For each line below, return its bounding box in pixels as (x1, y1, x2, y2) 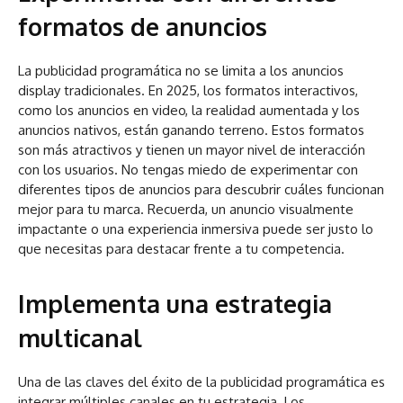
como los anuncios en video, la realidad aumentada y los (18, 102, 360, 120)
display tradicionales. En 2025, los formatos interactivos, (18, 82, 358, 100)
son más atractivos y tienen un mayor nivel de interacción (18, 141, 365, 159)
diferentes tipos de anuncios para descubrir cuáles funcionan (18, 181, 384, 199)
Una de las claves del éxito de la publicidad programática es (18, 373, 385, 391)
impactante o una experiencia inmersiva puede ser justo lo (18, 220, 373, 238)
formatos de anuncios (18, 11, 267, 42)
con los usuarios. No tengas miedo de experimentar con (18, 161, 358, 179)
